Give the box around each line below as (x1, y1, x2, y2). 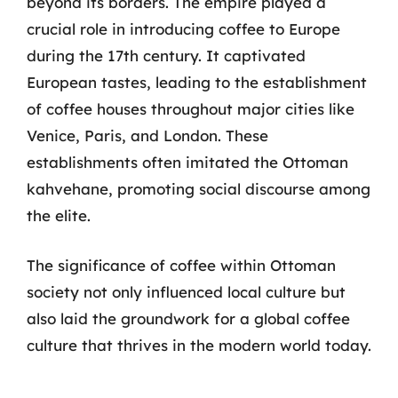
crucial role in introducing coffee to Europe (27, 20, 340, 38)
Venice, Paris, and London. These (27, 126, 268, 145)
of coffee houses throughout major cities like (27, 99, 354, 118)
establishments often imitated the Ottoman (27, 153, 348, 171)
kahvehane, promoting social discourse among (27, 179, 370, 198)
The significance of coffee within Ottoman (27, 255, 336, 275)
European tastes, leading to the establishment (27, 73, 367, 92)
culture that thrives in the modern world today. (27, 335, 371, 354)
